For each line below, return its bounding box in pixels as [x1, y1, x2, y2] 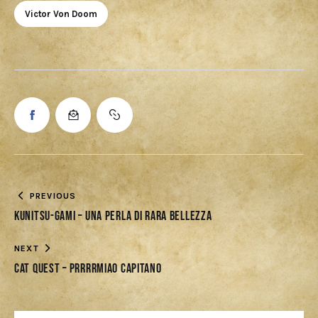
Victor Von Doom [25, 8, 98, 19]
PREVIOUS [29, 190, 77, 201]
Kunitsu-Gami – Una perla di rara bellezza [14, 208, 212, 224]
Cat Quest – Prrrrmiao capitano [14, 261, 162, 276]
